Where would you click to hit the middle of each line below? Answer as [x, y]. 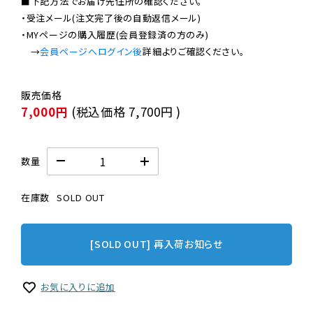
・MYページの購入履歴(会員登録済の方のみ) [115, 34]
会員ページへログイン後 [92, 51]
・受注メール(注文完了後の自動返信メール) [111, 17]
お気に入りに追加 [78, 286]
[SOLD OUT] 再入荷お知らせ [156, 244]
